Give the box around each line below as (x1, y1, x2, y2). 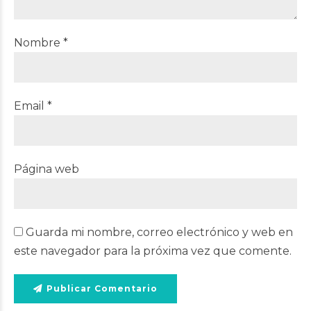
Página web (14, 162, 79, 176)
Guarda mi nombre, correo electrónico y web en (26, 226, 293, 239)
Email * (14, 99, 52, 112)
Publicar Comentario (47, 283, 158, 294)
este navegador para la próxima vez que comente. (14, 244, 292, 258)
